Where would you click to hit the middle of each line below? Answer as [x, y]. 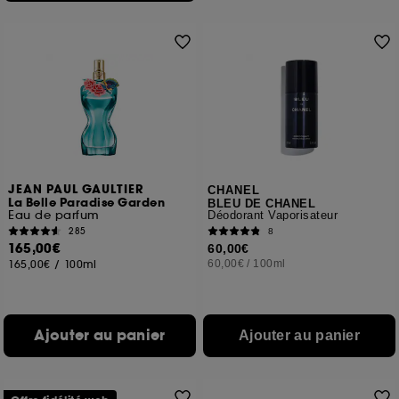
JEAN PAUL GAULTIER [77, 190]
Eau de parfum [54, 215]
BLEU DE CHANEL [262, 204]
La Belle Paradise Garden [87, 203]
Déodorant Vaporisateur [273, 215]
